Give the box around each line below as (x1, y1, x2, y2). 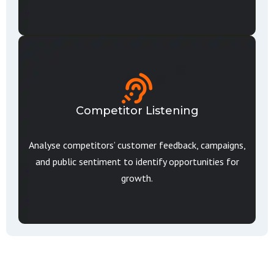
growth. (121, 172, 153, 184)
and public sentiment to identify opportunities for (35, 155, 239, 168)
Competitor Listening (75, 104, 199, 117)
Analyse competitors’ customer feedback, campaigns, (28, 139, 246, 151)
